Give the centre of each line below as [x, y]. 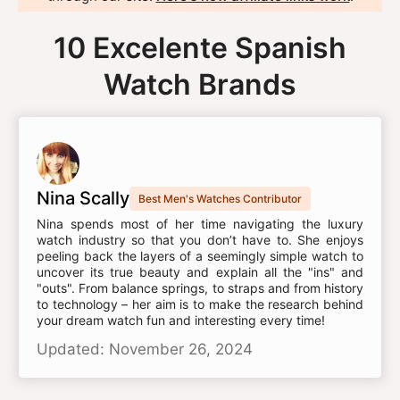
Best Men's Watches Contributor [220, 198]
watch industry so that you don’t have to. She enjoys [200, 240]
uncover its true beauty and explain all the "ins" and [200, 272]
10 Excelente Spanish [200, 48]
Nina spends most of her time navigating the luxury [200, 224]
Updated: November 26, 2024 [145, 349]
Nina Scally [83, 198]
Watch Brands [200, 84]
